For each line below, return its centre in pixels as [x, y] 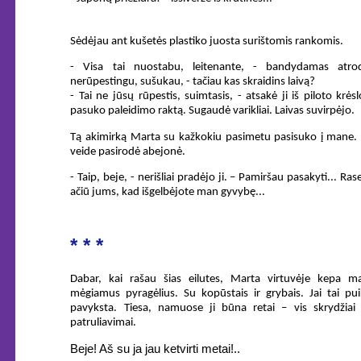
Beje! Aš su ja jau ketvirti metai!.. [156, 349]
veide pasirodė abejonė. [128, 151]
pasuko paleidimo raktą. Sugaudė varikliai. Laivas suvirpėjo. [213, 111]
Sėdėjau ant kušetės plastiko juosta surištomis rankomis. [207, 41]
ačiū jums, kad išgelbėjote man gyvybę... [168, 193]
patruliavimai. [104, 322]
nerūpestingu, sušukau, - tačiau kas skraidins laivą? [193, 82]
